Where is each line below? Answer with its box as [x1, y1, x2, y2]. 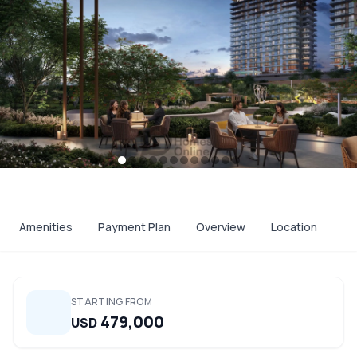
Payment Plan [98, 219, 171, 234]
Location [271, 219, 317, 234]
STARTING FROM [71, 295, 152, 308]
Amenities [19, 219, 73, 234]
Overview [196, 219, 245, 234]
